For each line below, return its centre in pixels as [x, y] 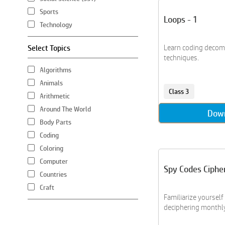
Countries [53, 174]
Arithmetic [55, 96]
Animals [51, 83]
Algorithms [55, 70]
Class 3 [179, 91]
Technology [56, 25]
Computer [54, 161]
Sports [49, 12]
